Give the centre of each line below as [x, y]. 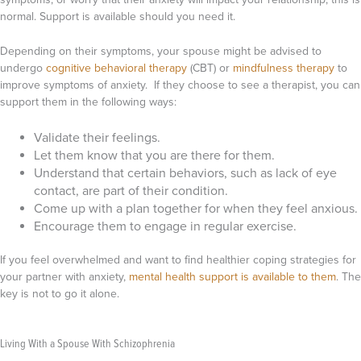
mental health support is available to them [232, 276]
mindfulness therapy [284, 68]
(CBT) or [212, 68]
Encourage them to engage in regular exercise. [165, 225]
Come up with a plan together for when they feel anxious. [196, 207]
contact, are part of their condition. [131, 190]
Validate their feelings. [99, 137]
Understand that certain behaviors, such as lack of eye [185, 172]
